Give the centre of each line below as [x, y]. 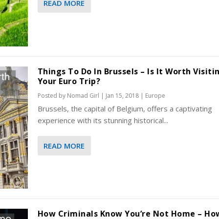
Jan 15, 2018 [122, 95]
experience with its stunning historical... [103, 120]
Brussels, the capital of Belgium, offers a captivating [125, 108]
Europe [155, 95]
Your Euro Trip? [69, 81]
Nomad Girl [83, 95]
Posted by [52, 95]
